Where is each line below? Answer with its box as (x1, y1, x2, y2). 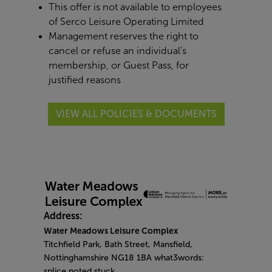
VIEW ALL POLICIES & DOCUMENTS (55, 109, 217, 119)
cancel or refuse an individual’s (49, 46, 186, 56)
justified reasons (49, 75, 121, 85)
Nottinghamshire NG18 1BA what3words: (44, 253, 204, 262)
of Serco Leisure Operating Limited (49, 16, 204, 27)
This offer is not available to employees (49, 2, 222, 12)
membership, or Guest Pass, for (49, 60, 189, 70)
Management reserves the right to (49, 31, 199, 41)
